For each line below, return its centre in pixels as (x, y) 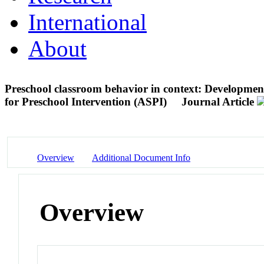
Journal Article (218, 101)
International (88, 22)
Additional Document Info (141, 157)
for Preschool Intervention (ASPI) (87, 101)
